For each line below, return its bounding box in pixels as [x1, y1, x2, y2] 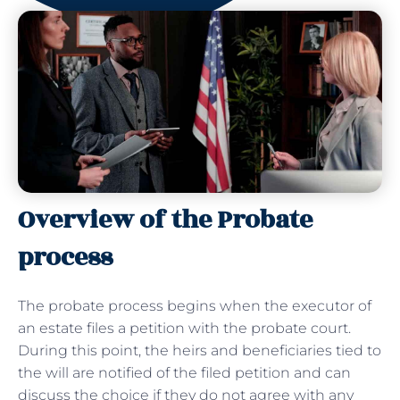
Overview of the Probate [18, 200, 312, 239]
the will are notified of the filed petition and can [18, 363, 351, 381]
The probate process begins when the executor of [18, 296, 371, 314]
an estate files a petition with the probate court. [18, 319, 351, 337]
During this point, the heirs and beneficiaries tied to [18, 341, 381, 359]
